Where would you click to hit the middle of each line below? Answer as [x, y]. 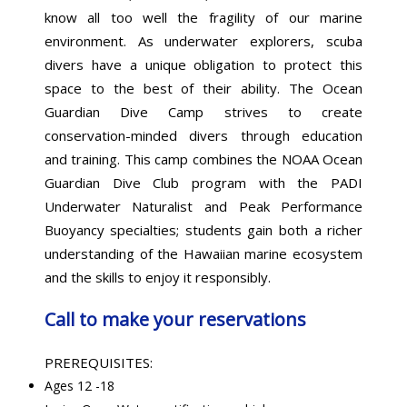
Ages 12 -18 [79, 385]
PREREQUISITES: [98, 362]
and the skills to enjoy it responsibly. [157, 277]
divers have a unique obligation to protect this [203, 64]
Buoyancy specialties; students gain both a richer [203, 229]
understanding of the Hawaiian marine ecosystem [203, 253]
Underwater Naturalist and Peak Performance [203, 206]
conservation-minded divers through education [203, 135]
